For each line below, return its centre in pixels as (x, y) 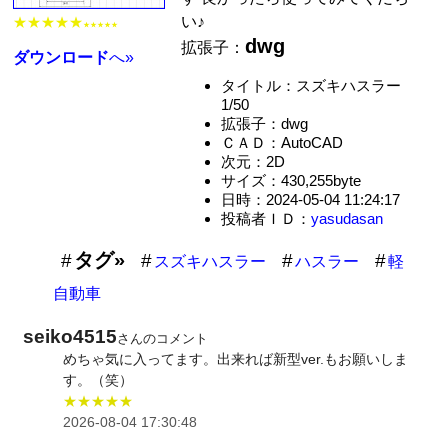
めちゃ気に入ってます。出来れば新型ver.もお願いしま (236, 358)
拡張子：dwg (264, 123)
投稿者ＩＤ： (265, 218)
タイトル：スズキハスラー (318, 85)
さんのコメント (163, 338)
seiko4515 (70, 336)
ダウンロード (61, 58)
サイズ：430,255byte (290, 180)
